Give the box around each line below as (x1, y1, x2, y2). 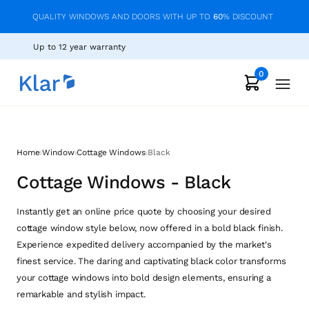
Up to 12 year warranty (33, 42, 126, 52)
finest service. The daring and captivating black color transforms (17, 256, 286, 266)
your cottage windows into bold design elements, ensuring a (17, 272, 271, 283)
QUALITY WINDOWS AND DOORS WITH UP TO (32, 12, 213, 21)
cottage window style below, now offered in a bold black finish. (17, 223, 283, 233)
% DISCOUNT (223, 12, 273, 21)
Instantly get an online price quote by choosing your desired (17, 206, 271, 217)
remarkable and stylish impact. (17, 289, 146, 299)
